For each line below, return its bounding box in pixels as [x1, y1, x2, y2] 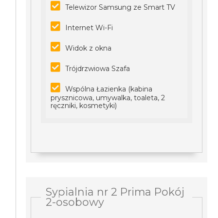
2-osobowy [46, 196, 105, 208]
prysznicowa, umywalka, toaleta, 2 [51, 93, 165, 102]
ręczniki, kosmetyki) [51, 101, 117, 110]
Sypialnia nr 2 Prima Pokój [46, 185, 185, 198]
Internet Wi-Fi [65, 23, 113, 32]
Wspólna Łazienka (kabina [65, 85, 153, 93]
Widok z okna [65, 44, 112, 53]
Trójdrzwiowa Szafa [65, 64, 130, 73]
